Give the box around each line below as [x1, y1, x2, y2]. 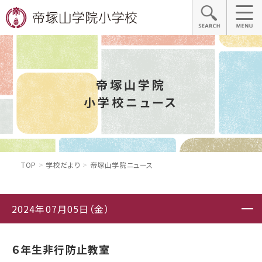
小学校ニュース [84, 94, 178, 111]
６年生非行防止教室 [12, 242, 111, 257]
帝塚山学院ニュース [87, 160, 153, 170]
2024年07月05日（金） [12, 202, 110, 216]
